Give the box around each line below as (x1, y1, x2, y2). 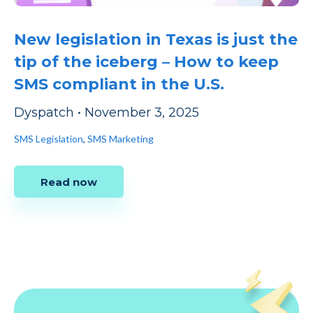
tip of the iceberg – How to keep (14, 52, 279, 71)
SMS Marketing (87, 132, 154, 145)
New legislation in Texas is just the (14, 29, 298, 49)
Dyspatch (14, 104, 74, 120)
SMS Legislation (14, 132, 83, 145)
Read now (41, 175, 97, 189)
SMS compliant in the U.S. (14, 74, 224, 94)
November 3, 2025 (85, 104, 199, 120)
